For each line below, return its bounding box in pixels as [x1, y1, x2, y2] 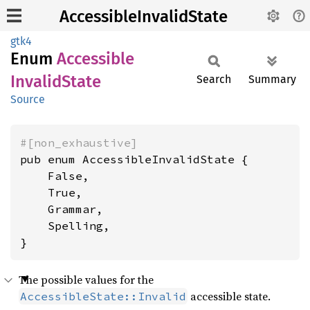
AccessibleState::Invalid [20, 289, 186, 303]
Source [10, 93, 45, 106]
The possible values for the [19, 272, 154, 287]
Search [197, 73, 231, 86]
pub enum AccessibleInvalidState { [20, 152, 248, 166]
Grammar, [20, 202, 103, 216]
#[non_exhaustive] [20, 136, 138, 149]
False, [20, 169, 89, 183]
